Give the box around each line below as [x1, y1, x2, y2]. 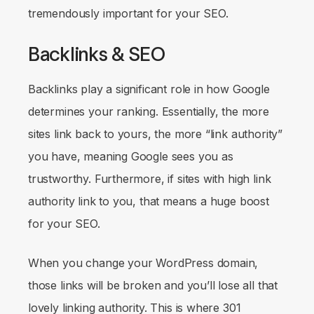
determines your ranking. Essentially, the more [28, 104, 269, 118]
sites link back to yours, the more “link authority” [28, 126, 283, 141]
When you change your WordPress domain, [28, 255, 259, 270]
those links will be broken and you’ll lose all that [28, 278, 278, 292]
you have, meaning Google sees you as [28, 149, 233, 163]
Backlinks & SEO [28, 41, 170, 66]
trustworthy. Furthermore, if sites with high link [28, 171, 271, 186]
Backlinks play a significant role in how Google [28, 81, 270, 96]
